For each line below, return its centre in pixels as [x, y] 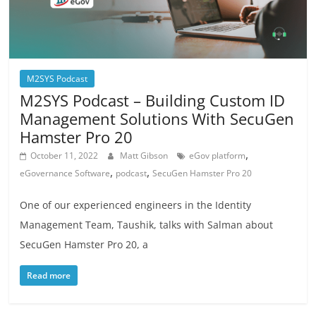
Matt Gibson [145, 156]
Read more [49, 276]
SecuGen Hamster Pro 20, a [84, 245]
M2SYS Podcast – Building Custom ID [153, 101]
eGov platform [218, 156]
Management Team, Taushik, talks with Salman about [147, 225]
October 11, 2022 [65, 156]
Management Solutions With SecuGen [157, 119]
